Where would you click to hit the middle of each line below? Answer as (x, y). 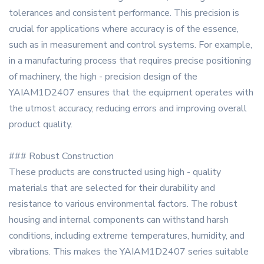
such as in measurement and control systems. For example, (131, 45)
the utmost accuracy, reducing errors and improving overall (128, 109)
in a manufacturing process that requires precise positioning (130, 61)
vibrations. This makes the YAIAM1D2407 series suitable (129, 252)
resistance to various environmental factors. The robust (123, 204)
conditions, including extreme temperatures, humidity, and (127, 236)
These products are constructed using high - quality (115, 172)
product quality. (41, 125)
